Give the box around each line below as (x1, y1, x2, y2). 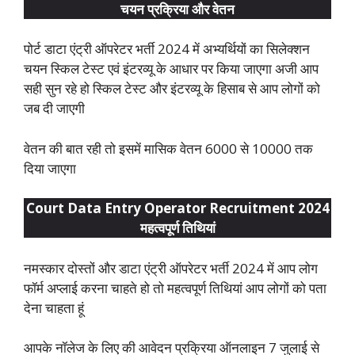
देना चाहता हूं (24, 298, 84, 317)
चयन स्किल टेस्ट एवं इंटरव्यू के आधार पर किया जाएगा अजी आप (24, 59, 319, 78)
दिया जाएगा (24, 158, 76, 177)
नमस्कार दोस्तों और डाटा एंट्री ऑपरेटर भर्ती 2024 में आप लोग (24, 258, 318, 277)
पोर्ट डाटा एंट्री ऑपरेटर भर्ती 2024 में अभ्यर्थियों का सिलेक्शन (24, 40, 310, 59)
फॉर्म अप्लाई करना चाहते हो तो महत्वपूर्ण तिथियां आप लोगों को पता (24, 278, 326, 297)
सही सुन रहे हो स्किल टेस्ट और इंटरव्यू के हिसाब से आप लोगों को (24, 79, 320, 98)
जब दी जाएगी (24, 99, 85, 118)
